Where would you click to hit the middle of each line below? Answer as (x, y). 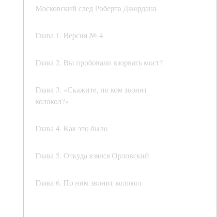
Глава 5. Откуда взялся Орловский (92, 155)
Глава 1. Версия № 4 (69, 35)
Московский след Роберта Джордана (96, 8)
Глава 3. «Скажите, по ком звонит (91, 90)
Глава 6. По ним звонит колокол (88, 183)
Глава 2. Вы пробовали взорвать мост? (99, 62)
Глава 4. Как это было (71, 128)
